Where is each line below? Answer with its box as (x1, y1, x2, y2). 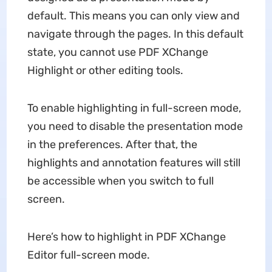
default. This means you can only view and (27, 9, 240, 22)
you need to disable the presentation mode (27, 120, 243, 133)
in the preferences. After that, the (27, 138, 197, 151)
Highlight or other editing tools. (27, 64, 183, 77)
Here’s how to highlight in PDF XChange (27, 230, 226, 243)
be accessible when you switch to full (27, 174, 214, 188)
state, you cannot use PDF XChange (27, 46, 208, 59)
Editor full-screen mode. (27, 248, 150, 262)
